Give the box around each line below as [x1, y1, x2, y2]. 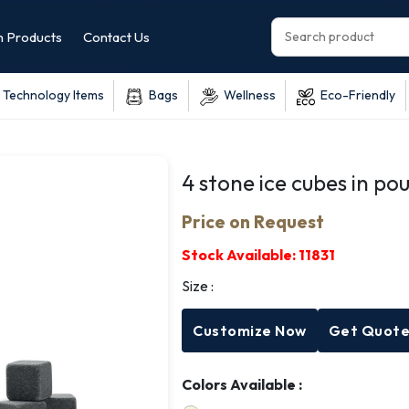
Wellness [217, 87, 276, 103]
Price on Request [182, 210, 325, 233]
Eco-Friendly [315, 87, 396, 103]
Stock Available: [182, 245, 299, 264]
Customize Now [193, 320, 307, 340]
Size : [182, 276, 215, 295]
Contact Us [83, 28, 151, 46]
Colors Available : [182, 374, 303, 393]
